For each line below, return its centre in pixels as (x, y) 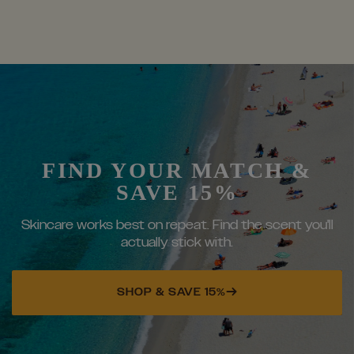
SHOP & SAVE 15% (171, 293)
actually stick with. (177, 243)
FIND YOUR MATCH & (177, 171)
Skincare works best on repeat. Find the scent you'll (177, 226)
